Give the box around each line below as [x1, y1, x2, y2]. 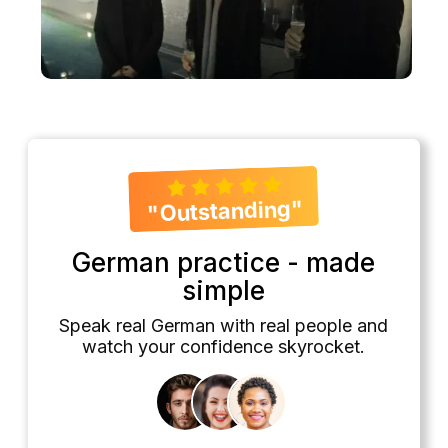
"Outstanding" [146, 195, 305, 227]
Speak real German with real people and [59, 315, 389, 337]
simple [182, 275, 266, 307]
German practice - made [72, 247, 376, 279]
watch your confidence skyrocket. [82, 336, 366, 358]
